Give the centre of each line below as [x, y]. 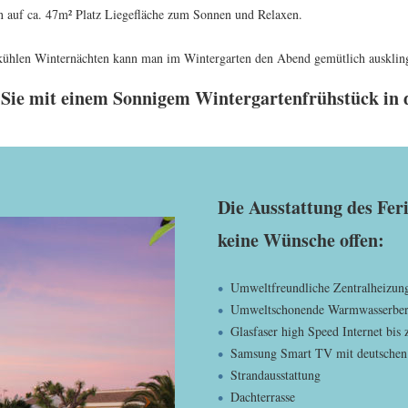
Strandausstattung [275, 375]
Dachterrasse [263, 397]
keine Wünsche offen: [301, 240]
